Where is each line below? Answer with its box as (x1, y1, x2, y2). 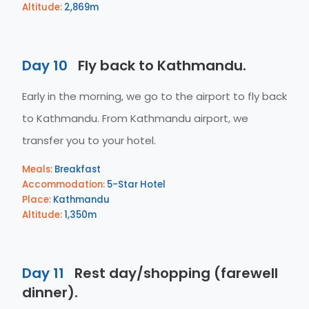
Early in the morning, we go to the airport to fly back (22, 89, 287, 103)
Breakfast (52, 163, 101, 176)
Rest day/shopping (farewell (71, 263, 278, 283)
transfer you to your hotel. (22, 133, 156, 148)
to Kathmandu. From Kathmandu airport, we (22, 111, 248, 126)
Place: (22, 193, 51, 206)
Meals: (22, 163, 52, 176)
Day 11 (22, 263, 64, 283)
